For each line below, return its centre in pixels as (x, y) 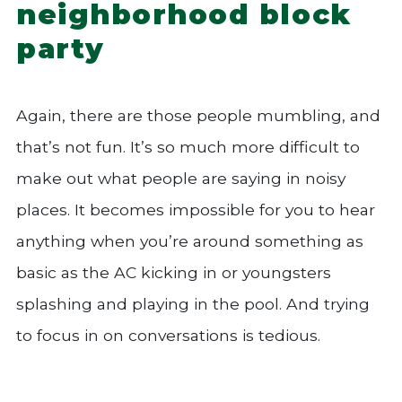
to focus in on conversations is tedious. (168, 335)
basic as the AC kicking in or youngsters (174, 272)
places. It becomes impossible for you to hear (196, 209)
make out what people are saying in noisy (181, 178)
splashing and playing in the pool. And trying (193, 303)
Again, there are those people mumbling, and (198, 115)
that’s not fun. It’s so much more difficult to (188, 146)
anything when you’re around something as (190, 240)
